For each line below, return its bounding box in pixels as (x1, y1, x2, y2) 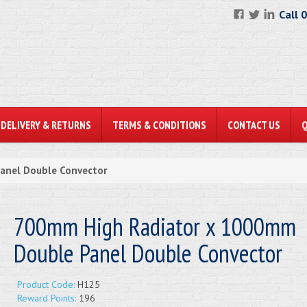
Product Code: (16, 278, 75, 291)
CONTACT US (228, 118, 280, 132)
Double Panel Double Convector (13, 237, 282, 269)
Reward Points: (16, 292, 76, 304)
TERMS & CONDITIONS (112, 118, 206, 132)
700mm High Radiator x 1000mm (13, 210, 296, 243)
